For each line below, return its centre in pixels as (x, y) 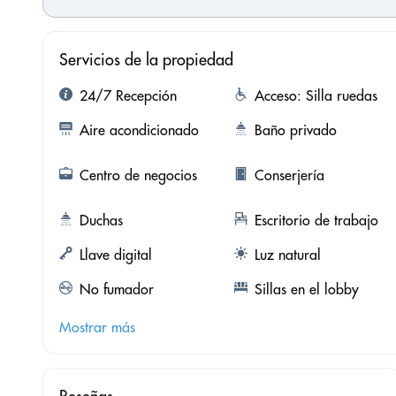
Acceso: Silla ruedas (316, 95)
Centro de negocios (138, 175)
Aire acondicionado (139, 129)
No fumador (117, 289)
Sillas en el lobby (306, 289)
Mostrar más (97, 327)
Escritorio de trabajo (316, 220)
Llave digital (116, 254)
